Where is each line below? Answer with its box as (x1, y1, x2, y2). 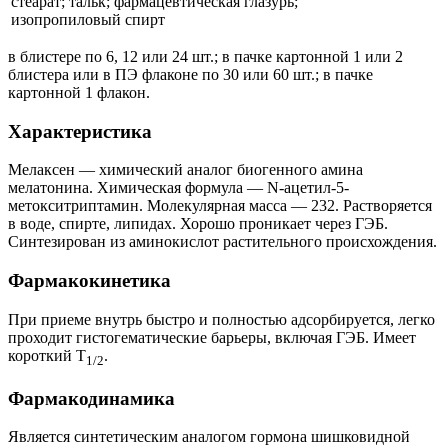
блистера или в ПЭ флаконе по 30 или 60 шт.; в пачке (8, 65, 373, 83)
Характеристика (8, 120, 152, 142)
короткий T (8, 346, 86, 364)
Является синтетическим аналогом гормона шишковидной (8, 428, 410, 446)
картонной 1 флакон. (8, 83, 150, 101)
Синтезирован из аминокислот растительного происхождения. (8, 233, 437, 251)
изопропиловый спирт (11, 10, 165, 28)
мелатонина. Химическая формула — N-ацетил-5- (8, 179, 349, 197)
